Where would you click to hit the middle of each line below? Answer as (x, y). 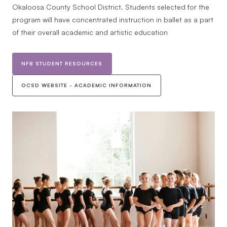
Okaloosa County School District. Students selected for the (111, 7)
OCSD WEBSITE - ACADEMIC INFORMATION (87, 85)
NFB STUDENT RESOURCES (62, 63)
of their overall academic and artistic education (90, 32)
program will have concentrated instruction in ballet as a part (113, 20)
